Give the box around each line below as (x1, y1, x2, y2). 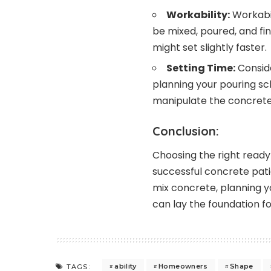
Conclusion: (152, 123, 219, 139)
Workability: (166, 7, 230, 22)
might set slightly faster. (152, 40, 267, 54)
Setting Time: (166, 60, 235, 75)
